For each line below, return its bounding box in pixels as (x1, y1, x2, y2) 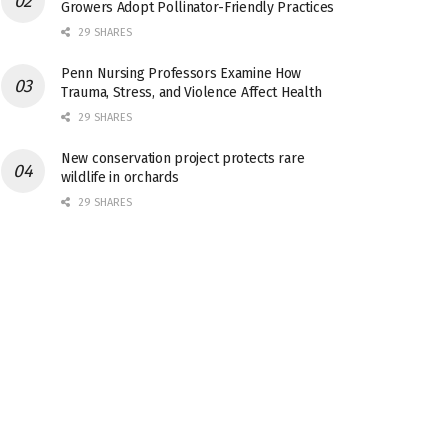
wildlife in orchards (61, 169, 179, 186)
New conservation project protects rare (61, 150, 305, 167)
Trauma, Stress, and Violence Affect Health (61, 84, 322, 101)
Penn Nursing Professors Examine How (61, 65, 302, 82)
